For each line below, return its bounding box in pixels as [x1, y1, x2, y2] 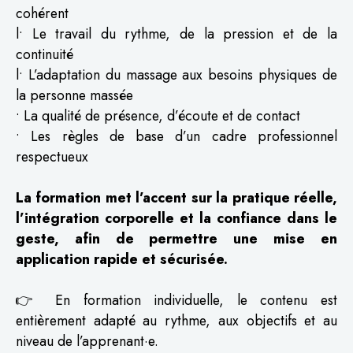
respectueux [16, 146, 88, 167]
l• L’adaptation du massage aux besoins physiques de [16, 64, 337, 85]
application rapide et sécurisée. [16, 248, 228, 269]
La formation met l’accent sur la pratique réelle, [16, 187, 337, 208]
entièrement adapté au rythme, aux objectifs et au [16, 310, 337, 331]
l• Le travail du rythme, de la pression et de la [16, 23, 337, 44]
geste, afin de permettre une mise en [16, 228, 337, 249]
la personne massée [16, 84, 133, 106]
